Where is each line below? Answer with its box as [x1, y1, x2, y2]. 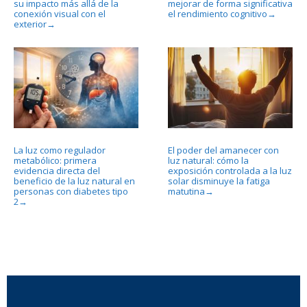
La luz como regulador [14, 144, 106, 157]
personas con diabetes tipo [14, 185, 128, 198]
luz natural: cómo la [167, 154, 249, 167]
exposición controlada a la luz [167, 164, 292, 177]
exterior [14, 18, 47, 31]
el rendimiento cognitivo [167, 8, 267, 21]
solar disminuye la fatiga [167, 175, 270, 188]
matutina [167, 185, 205, 198]
